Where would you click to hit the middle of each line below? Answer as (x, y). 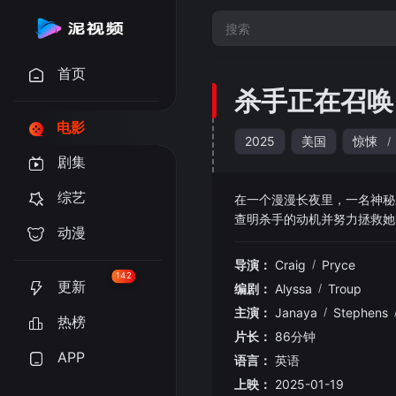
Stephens (361, 312)
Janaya (296, 312)
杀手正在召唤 (314, 101)
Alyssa (293, 289)
